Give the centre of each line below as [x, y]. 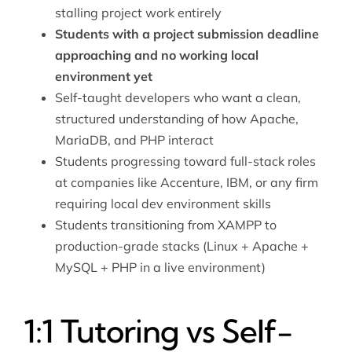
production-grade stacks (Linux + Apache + [181, 246]
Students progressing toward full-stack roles [185, 161]
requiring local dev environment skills [163, 204]
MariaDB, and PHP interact [134, 140]
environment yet [103, 77]
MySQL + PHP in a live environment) [160, 268]
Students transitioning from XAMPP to [165, 225]
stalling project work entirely [138, 13]
